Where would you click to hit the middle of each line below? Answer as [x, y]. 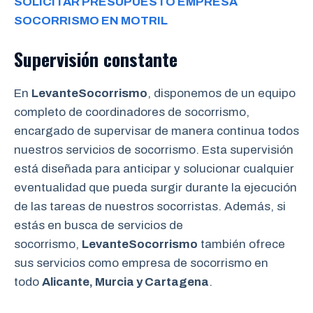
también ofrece [241, 244]
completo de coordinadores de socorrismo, [132, 112]
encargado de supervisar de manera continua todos [156, 131]
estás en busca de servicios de [99, 225]
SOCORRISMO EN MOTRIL [91, 21]
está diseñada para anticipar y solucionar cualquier [154, 168]
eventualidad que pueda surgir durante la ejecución [155, 187]
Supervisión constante [96, 59]
